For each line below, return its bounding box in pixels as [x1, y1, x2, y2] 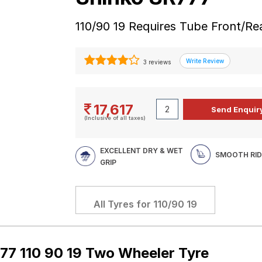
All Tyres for [94, 198, 154, 210]
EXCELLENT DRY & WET [100, 146, 184, 155]
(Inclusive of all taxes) [84, 115, 146, 121]
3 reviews [142, 58, 171, 65]
